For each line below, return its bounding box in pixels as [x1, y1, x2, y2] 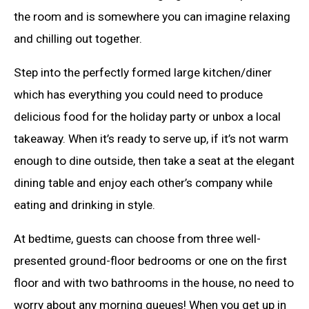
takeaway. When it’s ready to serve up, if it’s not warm [14, 131, 288, 146]
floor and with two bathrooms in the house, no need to [14, 276, 294, 290]
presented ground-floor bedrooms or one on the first [14, 254, 287, 268]
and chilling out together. [14, 31, 142, 46]
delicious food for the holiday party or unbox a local [14, 109, 281, 123]
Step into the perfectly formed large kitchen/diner [14, 65, 272, 79]
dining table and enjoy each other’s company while [14, 175, 272, 190]
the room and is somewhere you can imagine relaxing [14, 9, 290, 23]
